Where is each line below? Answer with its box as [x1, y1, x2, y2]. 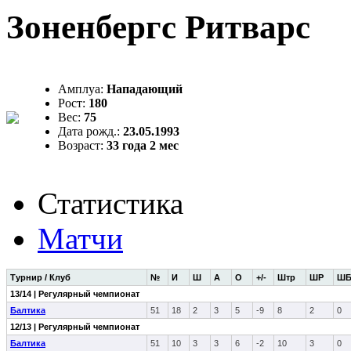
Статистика [38, 186, 183, 220]
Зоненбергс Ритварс [6, 8, 310, 45]
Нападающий [107, 81, 183, 96]
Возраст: [58, 138, 107, 152]
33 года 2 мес [107, 138, 179, 152]
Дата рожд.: [58, 124, 123, 138]
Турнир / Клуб [10, 272, 71, 282]
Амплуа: [58, 81, 107, 96]
